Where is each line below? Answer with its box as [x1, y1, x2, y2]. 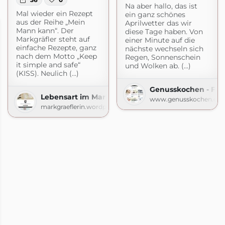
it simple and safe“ [16, 60, 80, 69]
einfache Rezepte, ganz [16, 43, 96, 52]
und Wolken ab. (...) [125, 61, 191, 70]
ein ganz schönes [125, 10, 185, 19]
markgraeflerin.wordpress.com [40, 102, 134, 110]
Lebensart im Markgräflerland [40, 92, 151, 101]
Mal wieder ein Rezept [16, 9, 93, 18]
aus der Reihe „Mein [16, 17, 85, 27]
